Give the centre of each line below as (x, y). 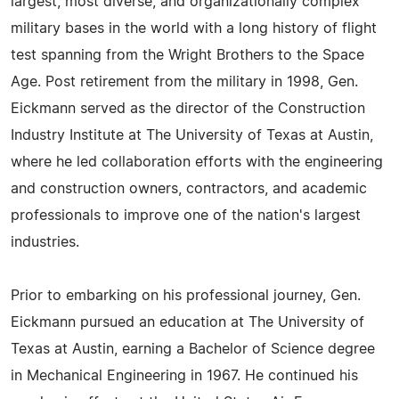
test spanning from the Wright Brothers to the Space (187, 55)
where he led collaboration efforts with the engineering (197, 162)
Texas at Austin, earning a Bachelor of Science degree (193, 349)
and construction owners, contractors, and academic (189, 188)
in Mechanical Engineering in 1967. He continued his (184, 375)
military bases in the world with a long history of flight (194, 28)
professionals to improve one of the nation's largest (186, 215)
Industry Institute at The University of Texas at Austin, (192, 135)
